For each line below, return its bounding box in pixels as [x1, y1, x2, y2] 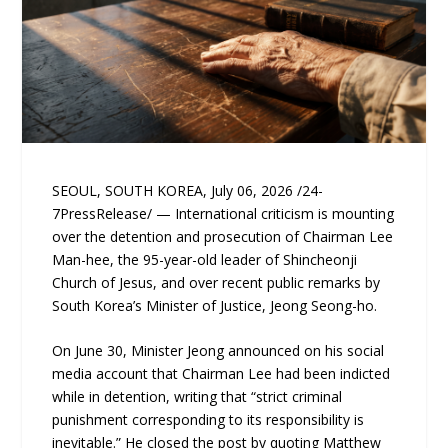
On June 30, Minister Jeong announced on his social [52, 341, 385, 361]
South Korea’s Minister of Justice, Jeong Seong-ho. [52, 295, 378, 315]
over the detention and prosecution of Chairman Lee [52, 226, 394, 246]
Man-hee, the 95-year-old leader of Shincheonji [52, 249, 358, 269]
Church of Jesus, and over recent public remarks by [52, 272, 381, 292]
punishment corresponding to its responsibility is [52, 410, 365, 430]
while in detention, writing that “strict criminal [52, 387, 343, 407]
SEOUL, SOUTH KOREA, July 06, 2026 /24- [52, 180, 324, 200]
